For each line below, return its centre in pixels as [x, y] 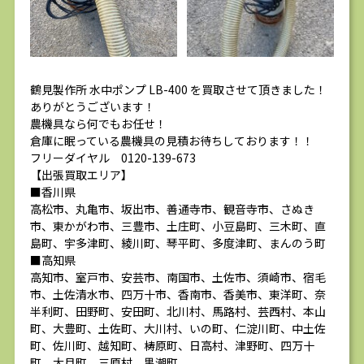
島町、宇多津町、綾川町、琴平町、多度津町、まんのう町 [178, 243]
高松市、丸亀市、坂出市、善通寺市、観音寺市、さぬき [172, 209]
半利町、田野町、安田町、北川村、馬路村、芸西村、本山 [178, 312]
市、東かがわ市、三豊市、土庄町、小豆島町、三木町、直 [178, 226]
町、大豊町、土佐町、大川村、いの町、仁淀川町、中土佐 [178, 329]
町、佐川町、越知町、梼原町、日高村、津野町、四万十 [172, 346]
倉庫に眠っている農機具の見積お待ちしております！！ [172, 141]
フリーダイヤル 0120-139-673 [113, 158]
